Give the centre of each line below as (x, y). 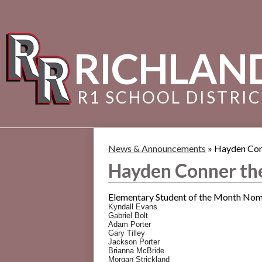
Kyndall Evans (133, 207)
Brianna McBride (136, 251)
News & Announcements (157, 148)
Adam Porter (130, 224)
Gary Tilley (127, 233)
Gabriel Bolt (128, 216)
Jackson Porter (134, 242)
